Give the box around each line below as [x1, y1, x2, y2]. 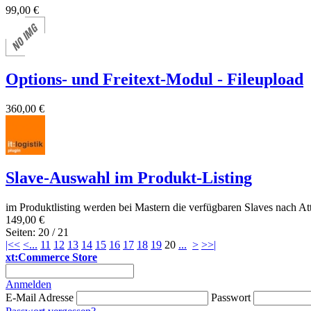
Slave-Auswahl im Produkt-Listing [6, 168, 252, 187]
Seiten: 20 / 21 [6, 226, 69, 238]
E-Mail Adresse [6, 291, 74, 303]
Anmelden [6, 278, 51, 290]
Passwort [211, 291, 251, 303]
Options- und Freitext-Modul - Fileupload [6, 69, 303, 88]
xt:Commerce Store [6, 251, 97, 263]
